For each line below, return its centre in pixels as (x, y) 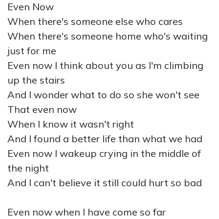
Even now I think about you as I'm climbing (105, 65)
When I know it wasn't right (71, 124)
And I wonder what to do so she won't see (103, 95)
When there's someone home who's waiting (108, 36)
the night (28, 168)
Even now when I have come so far (87, 212)
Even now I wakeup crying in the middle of (104, 153)
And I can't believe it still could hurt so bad (105, 183)
